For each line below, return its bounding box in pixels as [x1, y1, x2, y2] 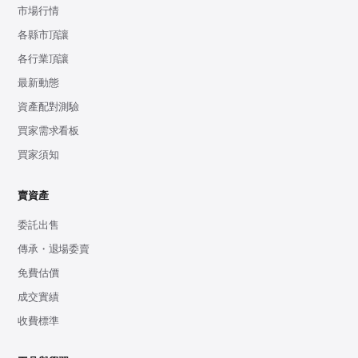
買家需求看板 [18, 124, 80, 137]
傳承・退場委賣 [18, 242, 89, 256]
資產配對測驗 [18, 100, 80, 113]
